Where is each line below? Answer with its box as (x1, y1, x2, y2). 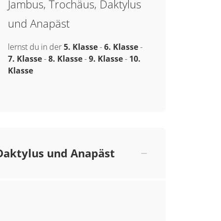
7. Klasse (7, 53, 42, 64)
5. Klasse (63, 41, 98, 52)
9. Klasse (88, 53, 123, 64)
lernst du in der (7, 41, 64, 52)
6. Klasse (104, 41, 138, 52)
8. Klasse (48, 53, 82, 64)
